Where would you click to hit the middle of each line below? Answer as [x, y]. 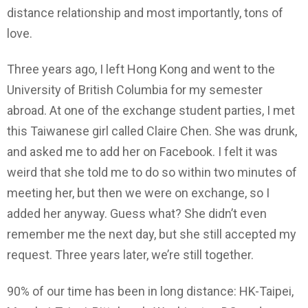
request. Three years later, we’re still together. [130, 255]
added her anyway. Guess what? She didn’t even [137, 214]
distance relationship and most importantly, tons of [145, 12]
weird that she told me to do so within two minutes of [152, 173]
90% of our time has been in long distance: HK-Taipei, [150, 291]
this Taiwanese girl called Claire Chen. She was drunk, [152, 131]
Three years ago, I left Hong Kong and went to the [141, 69]
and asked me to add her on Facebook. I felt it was [142, 152]
